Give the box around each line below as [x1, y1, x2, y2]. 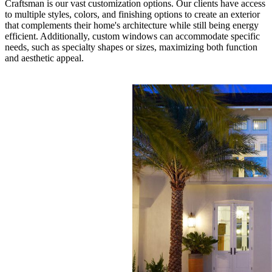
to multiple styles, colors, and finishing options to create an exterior [5, 8, 260, 19]
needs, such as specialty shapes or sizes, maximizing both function [5, 41, 257, 52]
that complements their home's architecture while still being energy [5, 19, 259, 30]
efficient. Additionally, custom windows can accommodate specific [5, 30, 260, 41]
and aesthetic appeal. [5, 52, 84, 63]
